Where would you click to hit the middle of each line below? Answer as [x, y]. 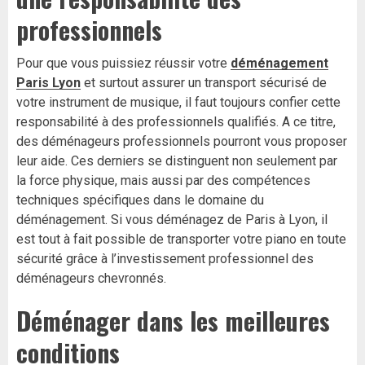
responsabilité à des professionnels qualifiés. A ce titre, [176, 122]
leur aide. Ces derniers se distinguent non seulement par [177, 161]
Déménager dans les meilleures [173, 321]
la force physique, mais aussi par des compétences [163, 181]
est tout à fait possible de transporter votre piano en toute [181, 240]
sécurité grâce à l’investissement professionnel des [165, 259]
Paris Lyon [48, 83]
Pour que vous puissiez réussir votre [122, 64]
